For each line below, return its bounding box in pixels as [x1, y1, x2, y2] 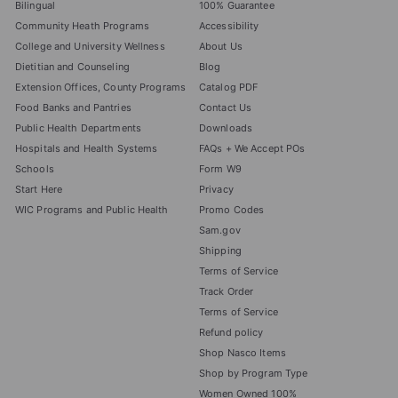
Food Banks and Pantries [15, 101, 131, 115]
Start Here [15, 183, 63, 196]
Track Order [199, 285, 254, 298]
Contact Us [199, 101, 252, 115]
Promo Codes [199, 203, 265, 217]
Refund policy [199, 326, 264, 339]
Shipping [199, 244, 242, 258]
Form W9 [199, 163, 242, 176]
